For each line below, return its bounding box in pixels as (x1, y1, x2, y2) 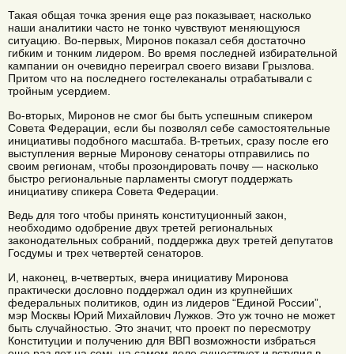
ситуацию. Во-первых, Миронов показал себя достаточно (8, 34, 306, 47)
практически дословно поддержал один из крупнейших (8, 283, 292, 296)
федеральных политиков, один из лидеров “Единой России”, (8, 296, 322, 309)
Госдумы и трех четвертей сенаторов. (8, 247, 204, 260)
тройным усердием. (8, 85, 111, 98)
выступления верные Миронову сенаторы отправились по (8, 146, 310, 160)
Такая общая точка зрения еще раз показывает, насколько (8, 9, 311, 22)
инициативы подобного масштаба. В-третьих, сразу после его (8, 134, 329, 147)
